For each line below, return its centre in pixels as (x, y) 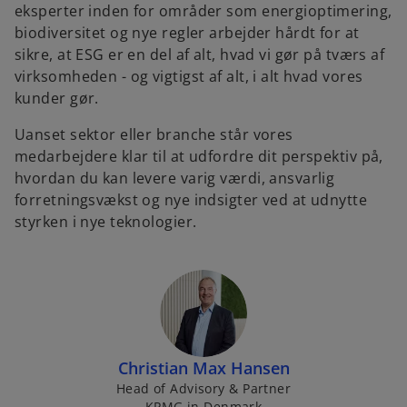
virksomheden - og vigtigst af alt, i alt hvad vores (189, 76)
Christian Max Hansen (203, 368)
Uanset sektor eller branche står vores (154, 134)
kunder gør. (57, 98)
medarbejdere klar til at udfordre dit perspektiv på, (199, 156)
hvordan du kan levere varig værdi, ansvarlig (175, 178)
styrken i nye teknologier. (108, 222)
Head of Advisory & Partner (203, 388)
